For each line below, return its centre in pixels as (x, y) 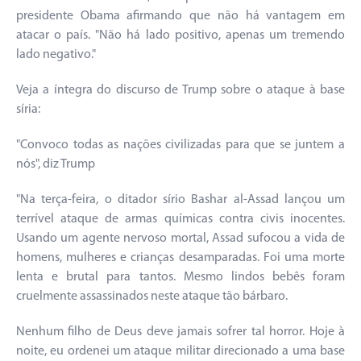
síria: (28, 110)
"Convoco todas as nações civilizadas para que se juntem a (180, 145)
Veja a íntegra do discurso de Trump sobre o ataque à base (180, 91)
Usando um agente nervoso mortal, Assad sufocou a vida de (180, 239)
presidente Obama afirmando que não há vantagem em (180, 17)
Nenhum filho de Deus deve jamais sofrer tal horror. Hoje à (180, 332)
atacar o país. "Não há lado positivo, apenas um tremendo (180, 36)
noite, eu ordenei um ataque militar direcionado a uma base (180, 352)
